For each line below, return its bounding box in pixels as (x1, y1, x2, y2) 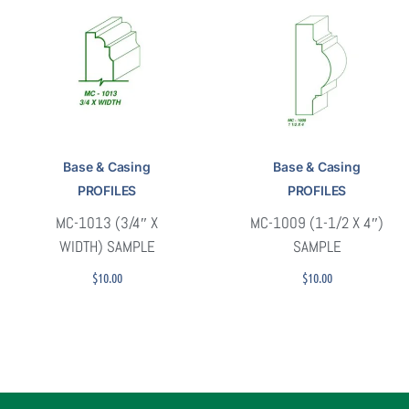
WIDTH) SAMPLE (58, 236, 155, 257)
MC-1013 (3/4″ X (56, 212, 158, 233)
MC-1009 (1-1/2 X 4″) (250, 212, 383, 233)
